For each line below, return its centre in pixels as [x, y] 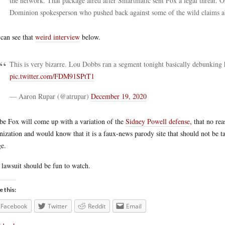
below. [90, 37]
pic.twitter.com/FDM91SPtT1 [52, 76]
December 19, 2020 [119, 96]
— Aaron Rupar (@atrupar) [50, 96]
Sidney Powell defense [158, 121]
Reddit [97, 206]
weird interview [58, 37]
